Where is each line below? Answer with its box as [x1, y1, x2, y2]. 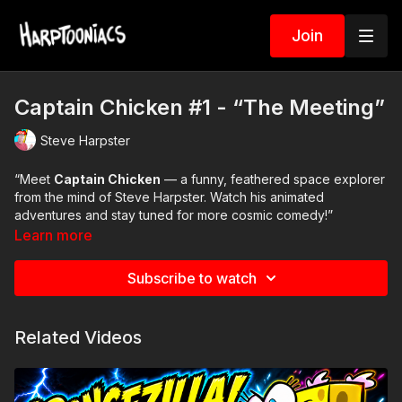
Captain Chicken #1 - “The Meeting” [14, 94, 385, 120]
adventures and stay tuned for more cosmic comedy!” [14, 207, 333, 223]
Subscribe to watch [127, 269, 257, 287]
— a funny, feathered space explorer [161, 171, 385, 187]
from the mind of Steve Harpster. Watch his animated [14, 189, 324, 205]
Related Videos [14, 327, 142, 348]
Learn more [14, 226, 92, 244]
